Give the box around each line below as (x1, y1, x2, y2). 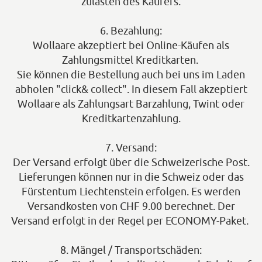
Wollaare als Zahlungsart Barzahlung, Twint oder (18, 98, 244, 110)
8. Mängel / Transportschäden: (60, 244, 202, 256)
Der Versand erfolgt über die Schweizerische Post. (12, 156, 250, 168)
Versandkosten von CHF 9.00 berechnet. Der (27, 200, 235, 212)
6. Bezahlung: (100, 25, 162, 37)
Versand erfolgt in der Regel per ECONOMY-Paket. (11, 215, 251, 227)
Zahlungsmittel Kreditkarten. (61, 54, 201, 66)
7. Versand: (105, 142, 157, 154)
